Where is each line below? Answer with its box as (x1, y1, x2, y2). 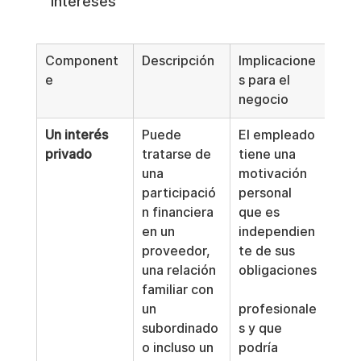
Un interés (44, 127, 111, 143)
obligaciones (238, 263, 317, 278)
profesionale (238, 301, 317, 317)
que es (238, 205, 283, 220)
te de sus (238, 243, 298, 259)
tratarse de (141, 147, 214, 162)
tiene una (238, 147, 299, 162)
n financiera (141, 205, 217, 220)
